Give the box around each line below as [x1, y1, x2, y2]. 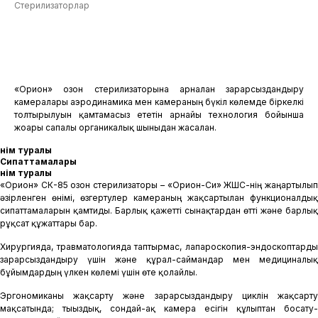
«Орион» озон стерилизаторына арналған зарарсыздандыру [14, 84, 304, 94]
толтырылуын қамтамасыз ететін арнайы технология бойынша [14, 109, 304, 120]
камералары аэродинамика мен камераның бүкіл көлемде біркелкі [14, 97, 304, 107]
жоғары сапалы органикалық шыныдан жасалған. [14, 122, 216, 133]
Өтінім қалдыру [124, 38, 194, 50]
